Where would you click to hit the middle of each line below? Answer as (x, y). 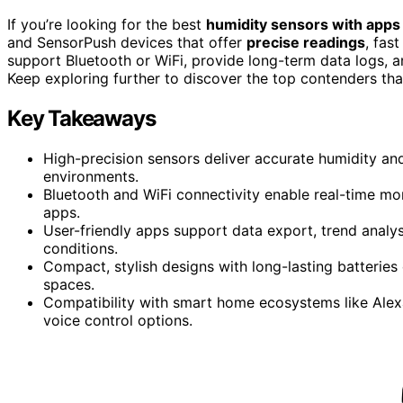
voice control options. (118, 320)
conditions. (81, 248)
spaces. (69, 284)
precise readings (306, 42)
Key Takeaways (81, 118)
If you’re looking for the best (107, 24)
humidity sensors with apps (303, 24)
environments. (91, 176)
